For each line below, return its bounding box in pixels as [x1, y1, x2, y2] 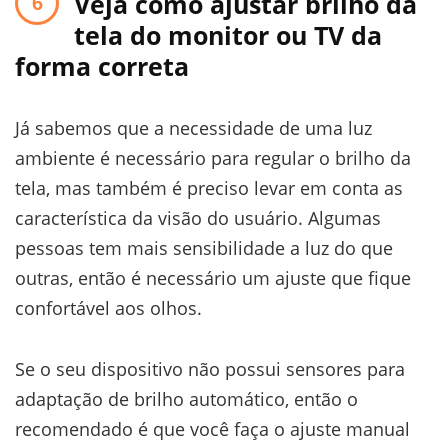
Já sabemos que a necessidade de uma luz [15, 115, 372, 140]
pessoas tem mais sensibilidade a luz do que [15, 235, 393, 260]
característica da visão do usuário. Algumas [15, 205, 381, 230]
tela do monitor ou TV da [74, 17, 382, 52]
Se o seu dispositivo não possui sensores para [15, 356, 405, 381]
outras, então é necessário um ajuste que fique [15, 265, 411, 290]
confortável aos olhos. [15, 295, 202, 320]
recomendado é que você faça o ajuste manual [15, 416, 410, 441]
